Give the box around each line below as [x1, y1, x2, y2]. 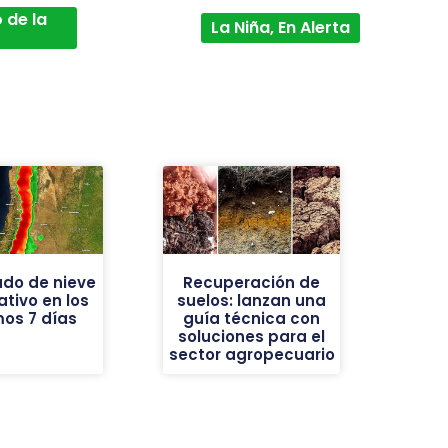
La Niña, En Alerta [210, 15, 350, 39]
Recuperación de [183, 272, 321, 294]
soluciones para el [178, 326, 326, 348]
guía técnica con [183, 308, 321, 330]
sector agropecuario [168, 344, 335, 366]
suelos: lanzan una [177, 290, 327, 312]
